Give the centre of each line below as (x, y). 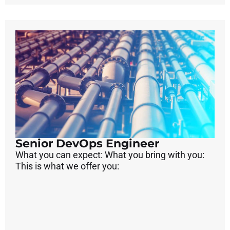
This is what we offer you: (67, 166)
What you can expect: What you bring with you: (110, 155)
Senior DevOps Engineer (87, 143)
